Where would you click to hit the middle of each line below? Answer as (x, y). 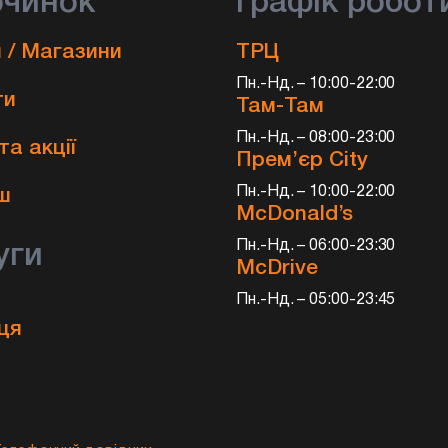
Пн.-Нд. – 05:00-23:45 (316, 300)
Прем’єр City (302, 160)
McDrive (277, 268)
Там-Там (280, 106)
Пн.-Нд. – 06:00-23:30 (316, 246)
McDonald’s (294, 214)
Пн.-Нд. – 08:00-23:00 (316, 138)
